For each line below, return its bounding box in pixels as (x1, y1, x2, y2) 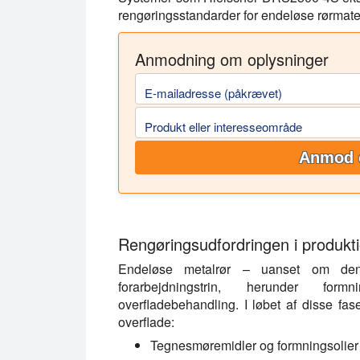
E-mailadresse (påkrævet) (145, 84, 282, 101)
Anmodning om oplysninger (135, 47, 329, 71)
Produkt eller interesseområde (145, 117, 302, 135)
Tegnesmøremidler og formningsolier (150, 336, 358, 355)
